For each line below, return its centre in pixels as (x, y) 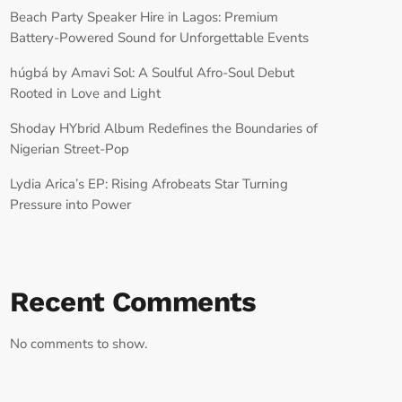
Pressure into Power (70, 204)
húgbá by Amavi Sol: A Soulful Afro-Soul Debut (152, 72)
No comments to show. (79, 343)
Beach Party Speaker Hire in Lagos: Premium (144, 17)
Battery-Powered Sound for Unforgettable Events (159, 37)
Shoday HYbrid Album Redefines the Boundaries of (164, 128)
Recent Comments (133, 302)
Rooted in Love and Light (85, 93)
